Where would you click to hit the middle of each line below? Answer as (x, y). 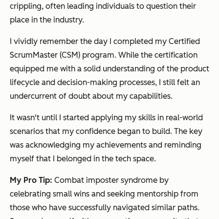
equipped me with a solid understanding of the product (109, 69)
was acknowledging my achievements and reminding (106, 145)
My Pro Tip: (31, 180)
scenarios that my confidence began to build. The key (106, 131)
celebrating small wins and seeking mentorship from (104, 194)
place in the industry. (47, 20)
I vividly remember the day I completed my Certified (105, 42)
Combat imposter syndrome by (110, 180)
